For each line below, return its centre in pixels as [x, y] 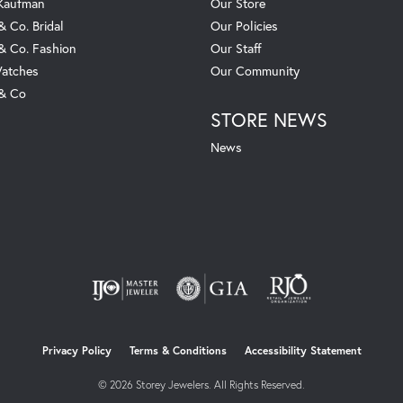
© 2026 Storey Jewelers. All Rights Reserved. [201, 385]
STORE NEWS [269, 120]
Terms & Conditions [178, 351]
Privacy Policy [76, 351]
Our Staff [236, 49]
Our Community [255, 71]
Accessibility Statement [303, 351]
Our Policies [244, 26]
